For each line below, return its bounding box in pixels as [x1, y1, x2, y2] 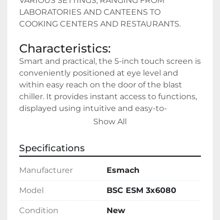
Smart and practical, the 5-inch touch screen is [19, 56, 201, 66]
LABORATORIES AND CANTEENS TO [19, 7, 161, 17]
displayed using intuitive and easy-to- [19, 104, 167, 113]
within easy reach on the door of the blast [19, 80, 182, 90]
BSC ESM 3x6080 [107, 186, 176, 195]
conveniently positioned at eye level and [19, 68, 178, 78]
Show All [93, 117, 127, 127]
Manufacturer [19, 165, 73, 175]
